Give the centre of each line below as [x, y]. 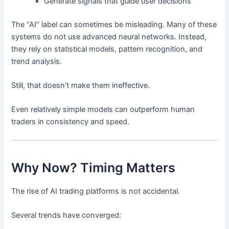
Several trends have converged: [66, 215]
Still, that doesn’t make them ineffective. [81, 86]
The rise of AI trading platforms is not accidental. [96, 191]
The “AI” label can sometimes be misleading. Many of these [114, 24]
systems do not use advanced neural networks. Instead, [109, 37]
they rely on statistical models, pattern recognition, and [107, 49]
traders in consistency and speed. [71, 122]
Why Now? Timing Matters [94, 168]
